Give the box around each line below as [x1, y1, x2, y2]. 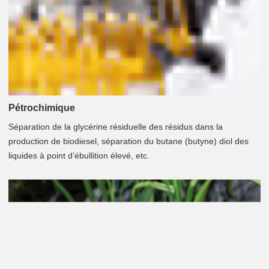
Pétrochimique [8, 101, 75, 113]
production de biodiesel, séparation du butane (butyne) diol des [8, 136, 249, 146]
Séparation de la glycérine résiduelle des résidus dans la [8, 121, 223, 131]
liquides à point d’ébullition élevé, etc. [8, 150, 150, 160]
